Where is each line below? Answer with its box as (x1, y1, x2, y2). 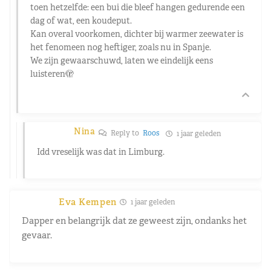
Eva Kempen (59, 195, 117, 207)
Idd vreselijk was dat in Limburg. (37, 146, 165, 157)
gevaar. (22, 229, 52, 241)
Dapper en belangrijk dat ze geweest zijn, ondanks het (22, 214, 247, 226)
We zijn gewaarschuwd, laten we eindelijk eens (30, 54, 213, 66)
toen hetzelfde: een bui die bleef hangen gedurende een (30, 1, 245, 13)
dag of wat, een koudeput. (30, 15, 132, 26)
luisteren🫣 (30, 68, 74, 79)
